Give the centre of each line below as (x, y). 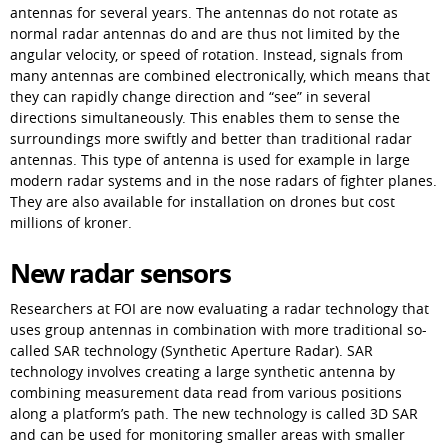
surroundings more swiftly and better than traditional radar (211, 138)
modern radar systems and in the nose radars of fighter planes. (223, 180)
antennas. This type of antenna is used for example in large (210, 159)
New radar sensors (120, 272)
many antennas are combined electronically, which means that (220, 75)
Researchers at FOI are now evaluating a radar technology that (219, 308)
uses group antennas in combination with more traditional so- (218, 329)
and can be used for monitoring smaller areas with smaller (207, 434)
